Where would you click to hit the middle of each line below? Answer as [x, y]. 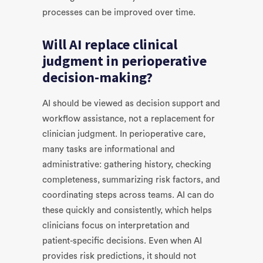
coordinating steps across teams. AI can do [128, 195]
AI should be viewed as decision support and [131, 104]
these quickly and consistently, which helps [127, 210]
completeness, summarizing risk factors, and [131, 180]
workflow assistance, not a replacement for [129, 119]
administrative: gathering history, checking [127, 165]
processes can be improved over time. [119, 13]
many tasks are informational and [109, 149]
